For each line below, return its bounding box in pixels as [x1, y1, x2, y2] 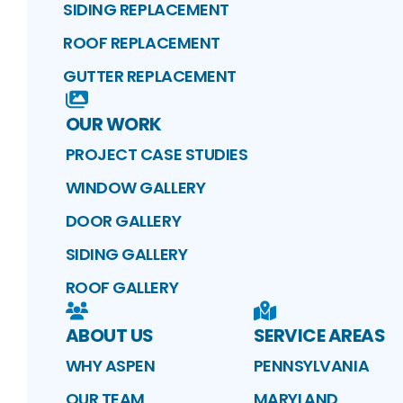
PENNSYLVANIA [253, 354, 370, 378]
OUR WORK [65, 112, 162, 138]
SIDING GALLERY [65, 243, 188, 266]
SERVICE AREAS [253, 323, 385, 349]
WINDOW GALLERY [65, 176, 206, 200]
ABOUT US [65, 323, 154, 349]
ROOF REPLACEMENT [63, 31, 220, 55]
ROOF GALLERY [65, 276, 179, 300]
